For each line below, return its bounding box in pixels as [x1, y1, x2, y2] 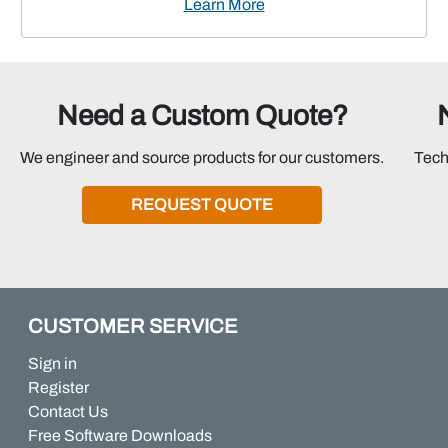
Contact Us [28, 403, 108, 420]
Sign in [28, 355, 77, 372]
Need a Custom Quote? [56, 100, 348, 131]
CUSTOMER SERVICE [28, 315, 238, 337]
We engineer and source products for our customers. [20, 149, 384, 166]
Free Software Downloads [28, 427, 212, 444]
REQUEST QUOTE [131, 196, 273, 213]
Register [28, 379, 89, 396]
